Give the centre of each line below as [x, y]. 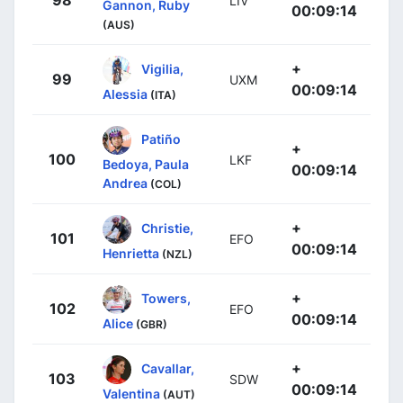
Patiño [161, 139]
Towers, [166, 298]
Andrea [125, 183]
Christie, [167, 228]
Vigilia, [162, 68]
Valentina [131, 393]
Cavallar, [168, 368]
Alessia [125, 94]
